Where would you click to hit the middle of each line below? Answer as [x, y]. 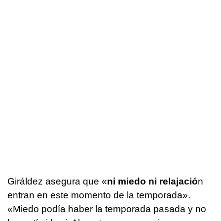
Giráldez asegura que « [57, 181]
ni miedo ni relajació [152, 181]
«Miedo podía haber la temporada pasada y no [107, 209]
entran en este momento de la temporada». [99, 195]
